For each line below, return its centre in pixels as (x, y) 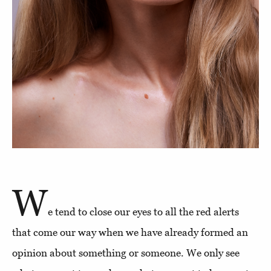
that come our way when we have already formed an (130, 232)
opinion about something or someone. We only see (126, 253)
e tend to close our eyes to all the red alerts (143, 211)
